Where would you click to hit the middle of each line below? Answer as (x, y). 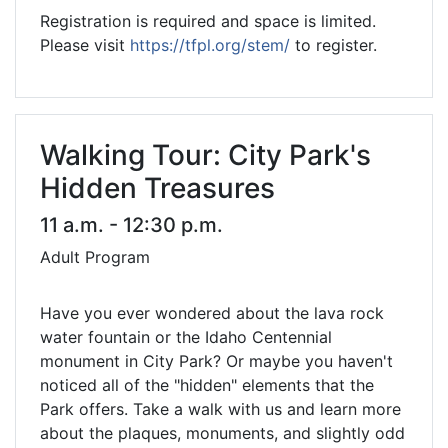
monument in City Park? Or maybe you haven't (216, 361)
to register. (336, 45)
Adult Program (95, 257)
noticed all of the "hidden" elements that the (207, 385)
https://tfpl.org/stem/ (210, 45)
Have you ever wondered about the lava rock (212, 313)
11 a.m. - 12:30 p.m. (131, 225)
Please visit (85, 45)
